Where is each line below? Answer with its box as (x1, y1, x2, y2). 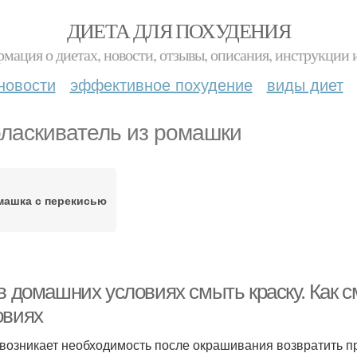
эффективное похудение (69, 73, 253, 96)
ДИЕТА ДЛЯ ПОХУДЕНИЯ (66, 17, 291, 44)
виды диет (266, 73, 343, 96)
